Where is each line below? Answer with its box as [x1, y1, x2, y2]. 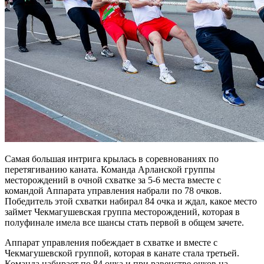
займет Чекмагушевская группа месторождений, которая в [5, 206, 240, 217]
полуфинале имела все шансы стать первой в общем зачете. [5, 217, 244, 227]
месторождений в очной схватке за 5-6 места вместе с [5, 174, 221, 185]
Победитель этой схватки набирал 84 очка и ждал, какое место [5, 196, 257, 206]
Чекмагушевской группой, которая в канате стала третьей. [5, 247, 239, 258]
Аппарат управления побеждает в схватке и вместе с [5, 237, 217, 247]
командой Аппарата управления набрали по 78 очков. [5, 185, 222, 196]
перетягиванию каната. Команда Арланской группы [5, 164, 215, 174]
